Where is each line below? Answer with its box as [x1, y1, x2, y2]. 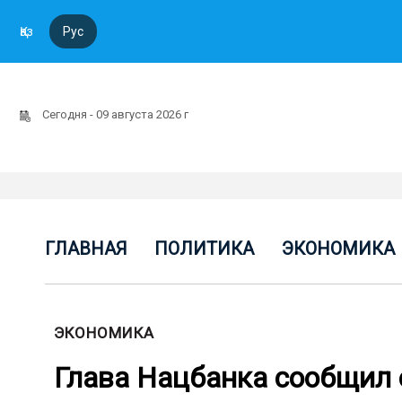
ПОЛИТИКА [154, 238, 255, 259]
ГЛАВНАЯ [45, 238, 127, 259]
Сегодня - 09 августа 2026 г [42, 108, 191, 121]
